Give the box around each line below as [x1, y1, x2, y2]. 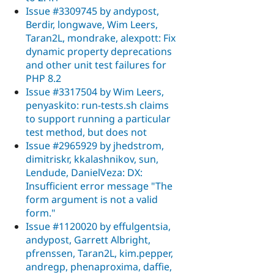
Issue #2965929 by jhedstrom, [26, 138, 164, 152]
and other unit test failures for [26, 57, 166, 72]
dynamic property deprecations [26, 44, 172, 58]
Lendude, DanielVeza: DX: [26, 165, 143, 179]
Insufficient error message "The [26, 179, 172, 193]
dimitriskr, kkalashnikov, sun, [26, 152, 158, 166]
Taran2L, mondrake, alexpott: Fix [26, 31, 176, 45]
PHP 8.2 [26, 71, 61, 85]
